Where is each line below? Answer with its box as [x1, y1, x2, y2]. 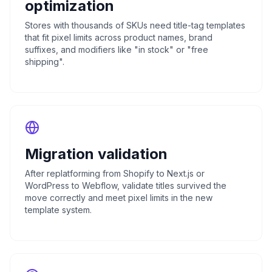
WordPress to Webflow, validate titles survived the [25, 180, 226, 191]
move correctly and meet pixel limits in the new [25, 192, 212, 203]
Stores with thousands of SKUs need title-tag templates [25, 20, 245, 30]
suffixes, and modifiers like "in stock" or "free [25, 44, 208, 55]
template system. [25, 205, 92, 215]
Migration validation [25, 145, 168, 163]
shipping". [25, 56, 64, 67]
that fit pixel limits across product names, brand [25, 32, 212, 42]
